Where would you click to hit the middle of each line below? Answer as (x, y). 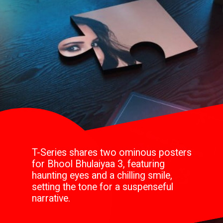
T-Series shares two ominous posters (112, 153)
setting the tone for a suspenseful (103, 187)
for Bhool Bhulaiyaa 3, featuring (99, 164)
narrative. (51, 199)
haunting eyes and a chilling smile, (102, 176)
